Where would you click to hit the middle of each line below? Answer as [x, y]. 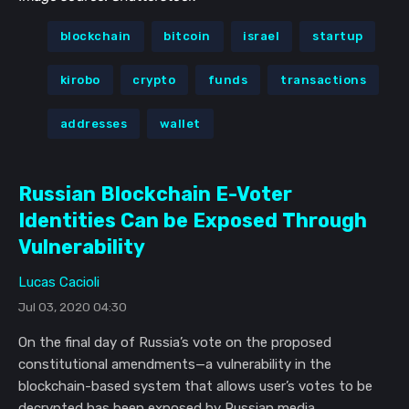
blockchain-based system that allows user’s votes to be [195, 387]
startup [338, 37]
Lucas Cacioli [59, 283]
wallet [180, 124]
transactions [324, 80]
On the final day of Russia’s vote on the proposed [175, 343]
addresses [94, 124]
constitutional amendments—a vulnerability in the [175, 365]
